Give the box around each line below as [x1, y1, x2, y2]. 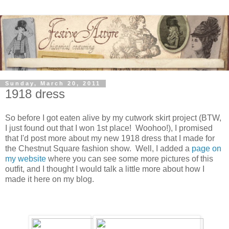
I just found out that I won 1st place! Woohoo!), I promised [5, 124, 213, 133]
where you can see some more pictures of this [46, 154, 213, 164]
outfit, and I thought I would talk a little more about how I [5, 165, 204, 174]
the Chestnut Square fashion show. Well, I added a [5, 144, 192, 153]
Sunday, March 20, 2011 [5, 80, 101, 87]
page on [192, 144, 221, 153]
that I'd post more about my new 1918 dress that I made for [5, 134, 215, 143]
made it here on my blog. [5, 175, 94, 184]
